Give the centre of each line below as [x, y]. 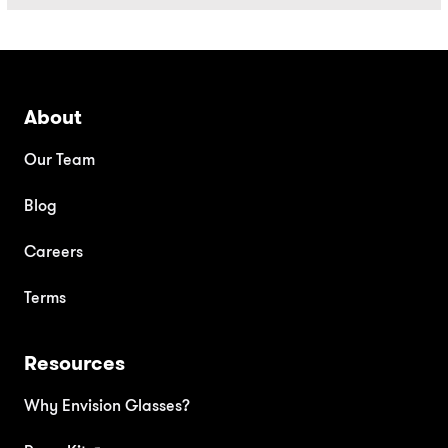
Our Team [59, 159]
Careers [53, 251]
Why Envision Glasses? [107, 405]
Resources [74, 363]
